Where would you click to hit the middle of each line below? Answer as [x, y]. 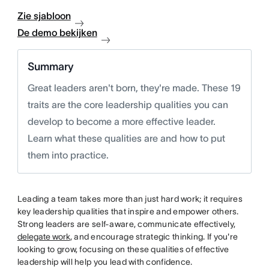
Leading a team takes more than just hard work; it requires [130, 199]
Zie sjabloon [44, 16]
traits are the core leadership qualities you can [128, 104]
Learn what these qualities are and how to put [126, 138]
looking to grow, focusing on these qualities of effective [123, 249]
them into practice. [68, 155]
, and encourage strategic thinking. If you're [154, 237]
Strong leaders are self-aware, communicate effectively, [126, 224]
